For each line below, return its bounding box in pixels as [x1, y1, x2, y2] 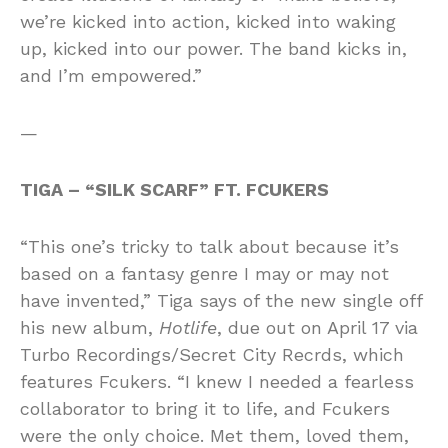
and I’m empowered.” [20, 64, 202, 86]
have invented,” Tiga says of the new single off [20, 289, 422, 311]
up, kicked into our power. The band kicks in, [20, 37, 407, 59]
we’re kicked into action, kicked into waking [20, 10, 396, 32]
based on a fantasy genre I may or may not [20, 262, 389, 284]
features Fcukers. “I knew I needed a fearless [20, 370, 414, 392]
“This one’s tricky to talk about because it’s [20, 235, 399, 257]
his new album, [20, 316, 159, 338]
